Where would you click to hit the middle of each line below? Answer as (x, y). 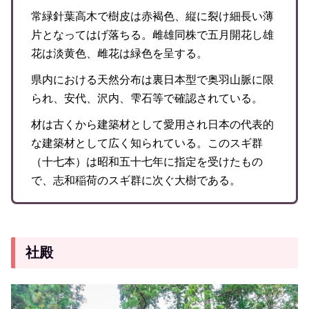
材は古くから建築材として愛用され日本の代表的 (152, 125)
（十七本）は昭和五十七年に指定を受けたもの (147, 162)
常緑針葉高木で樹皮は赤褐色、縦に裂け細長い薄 (152, 16)
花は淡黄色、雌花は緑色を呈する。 (119, 53)
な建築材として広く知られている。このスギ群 (147, 143)
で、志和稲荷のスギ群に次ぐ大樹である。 (136, 181)
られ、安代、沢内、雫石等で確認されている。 (147, 98)
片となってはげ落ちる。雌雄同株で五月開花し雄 (152, 34)
